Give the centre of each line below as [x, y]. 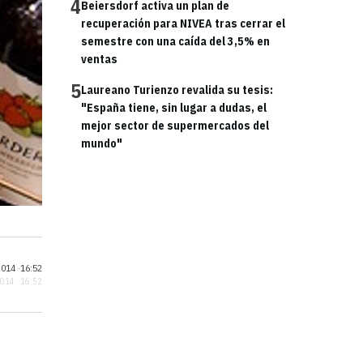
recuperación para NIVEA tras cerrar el [183, 23]
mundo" [102, 143]
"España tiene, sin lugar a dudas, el [174, 108]
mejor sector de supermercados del [175, 126]
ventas [99, 59]
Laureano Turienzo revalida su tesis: [177, 90]
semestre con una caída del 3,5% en [175, 41]
